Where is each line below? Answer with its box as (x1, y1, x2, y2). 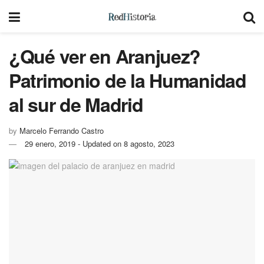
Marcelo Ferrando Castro (19, 124, 104, 136)
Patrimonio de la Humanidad (9, 67, 246, 94)
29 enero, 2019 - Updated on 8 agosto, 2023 (25, 137, 174, 149)
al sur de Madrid (9, 91, 143, 118)
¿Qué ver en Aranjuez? (9, 42, 201, 70)
